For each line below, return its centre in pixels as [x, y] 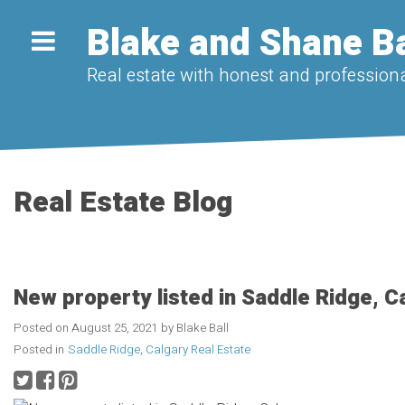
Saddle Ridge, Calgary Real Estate [159, 349]
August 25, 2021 [114, 328]
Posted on [42, 328]
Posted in [39, 349]
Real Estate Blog [123, 202]
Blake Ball [202, 328]
